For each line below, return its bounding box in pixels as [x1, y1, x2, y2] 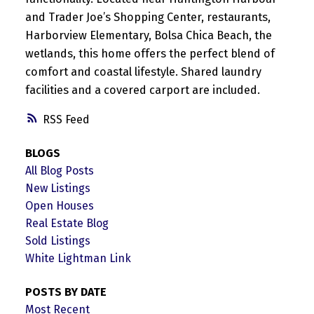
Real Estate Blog [25, 217, 109, 231]
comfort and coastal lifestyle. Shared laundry [25, 64, 261, 78]
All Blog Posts [25, 164, 94, 178]
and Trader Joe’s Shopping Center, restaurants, [25, 10, 271, 24]
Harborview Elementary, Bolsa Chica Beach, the [25, 28, 272, 42]
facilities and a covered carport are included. [25, 83, 260, 97]
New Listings [25, 182, 90, 196]
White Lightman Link [25, 252, 131, 266]
